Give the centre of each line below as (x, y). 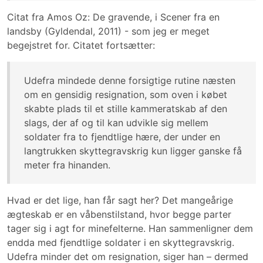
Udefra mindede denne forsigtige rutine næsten (130, 80)
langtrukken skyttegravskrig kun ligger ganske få (133, 151)
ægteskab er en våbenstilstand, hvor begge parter (119, 214)
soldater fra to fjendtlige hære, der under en (122, 137)
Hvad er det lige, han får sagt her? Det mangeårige (120, 200)
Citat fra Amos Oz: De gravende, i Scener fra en (113, 17)
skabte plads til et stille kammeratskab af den (126, 109)
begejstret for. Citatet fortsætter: (81, 45)
